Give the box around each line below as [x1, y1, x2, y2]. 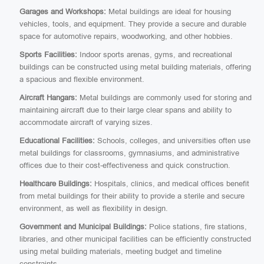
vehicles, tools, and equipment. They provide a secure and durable [19, 19, 246, 28]
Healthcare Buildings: [19, 179, 92, 188]
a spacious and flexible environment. [19, 75, 144, 84]
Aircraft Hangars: [19, 93, 77, 102]
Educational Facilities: [19, 136, 95, 145]
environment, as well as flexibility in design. [19, 204, 168, 213]
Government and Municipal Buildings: [19, 222, 147, 231]
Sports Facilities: [19, 50, 77, 59]
